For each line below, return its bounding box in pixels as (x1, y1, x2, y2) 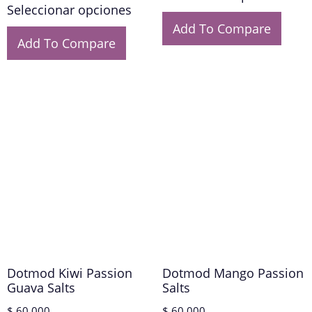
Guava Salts (7, 279, 75, 296)
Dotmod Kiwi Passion (7, 264, 132, 281)
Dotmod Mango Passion (162, 264, 304, 281)
